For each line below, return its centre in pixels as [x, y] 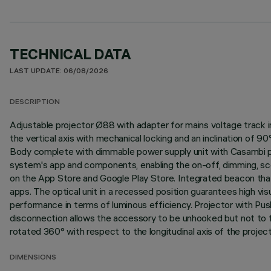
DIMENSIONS [33, 258]
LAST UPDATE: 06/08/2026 [59, 72]
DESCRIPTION [35, 103]
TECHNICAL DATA [70, 54]
